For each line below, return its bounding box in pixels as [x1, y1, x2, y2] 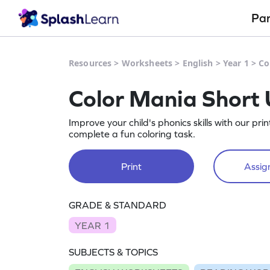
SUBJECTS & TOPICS [69, 246, 158, 258]
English [182, 57, 213, 69]
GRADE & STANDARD [69, 199, 166, 210]
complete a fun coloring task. [69, 128, 195, 139]
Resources [69, 57, 112, 69]
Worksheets [121, 57, 173, 69]
